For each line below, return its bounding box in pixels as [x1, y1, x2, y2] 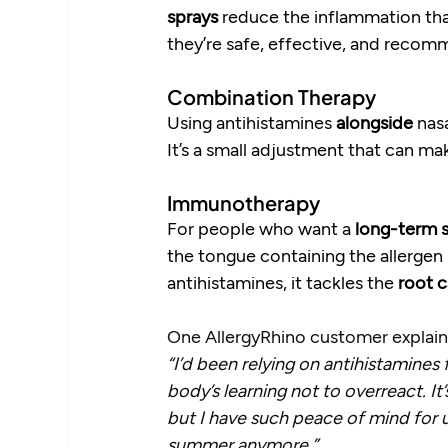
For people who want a [167, 217, 356, 240]
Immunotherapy [167, 190, 321, 216]
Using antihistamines [167, 111, 337, 134]
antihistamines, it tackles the [167, 271, 399, 294]
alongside [336, 111, 414, 134]
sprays [167, 5, 219, 28]
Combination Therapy [167, 84, 377, 110]
